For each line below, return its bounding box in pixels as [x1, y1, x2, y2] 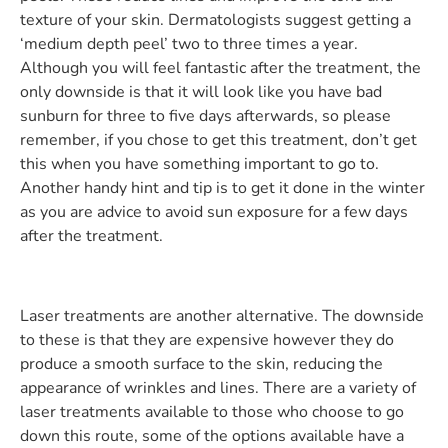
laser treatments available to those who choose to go [20, 400, 404, 423]
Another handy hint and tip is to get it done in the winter [20, 176, 425, 199]
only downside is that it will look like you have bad [20, 80, 382, 103]
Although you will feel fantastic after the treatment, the [20, 56, 421, 79]
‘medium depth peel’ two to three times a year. [20, 32, 358, 55]
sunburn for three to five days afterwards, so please [20, 104, 391, 127]
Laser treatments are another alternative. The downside [20, 304, 424, 327]
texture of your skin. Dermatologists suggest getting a [20, 8, 411, 31]
